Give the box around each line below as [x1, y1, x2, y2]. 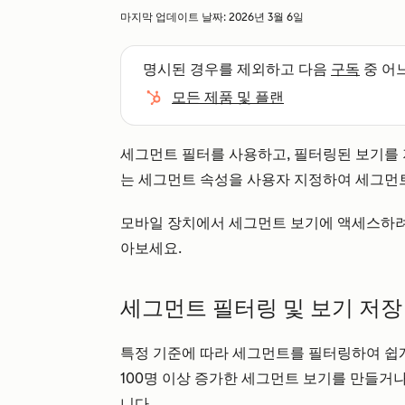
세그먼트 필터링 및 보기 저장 [120, 295, 402, 321]
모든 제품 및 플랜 [172, 89, 284, 106]
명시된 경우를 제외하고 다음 [143, 61, 331, 78]
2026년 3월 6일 [229, 11, 304, 24]
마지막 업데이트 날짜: [120, 11, 229, 24]
